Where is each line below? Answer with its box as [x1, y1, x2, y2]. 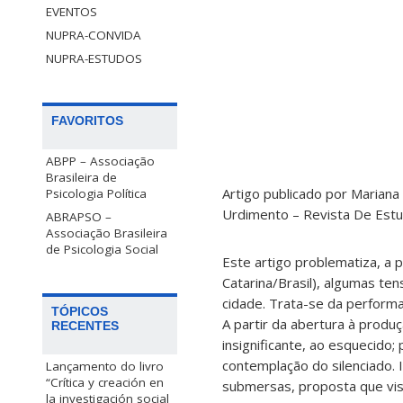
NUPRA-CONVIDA [46, 27, 141, 44]
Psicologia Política [46, 185, 147, 202]
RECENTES [51, 318, 119, 334]
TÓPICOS [51, 304, 108, 319]
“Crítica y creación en [46, 374, 164, 391]
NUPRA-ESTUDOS [46, 50, 142, 67]
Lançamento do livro [46, 358, 164, 375]
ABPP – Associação [46, 153, 155, 170]
